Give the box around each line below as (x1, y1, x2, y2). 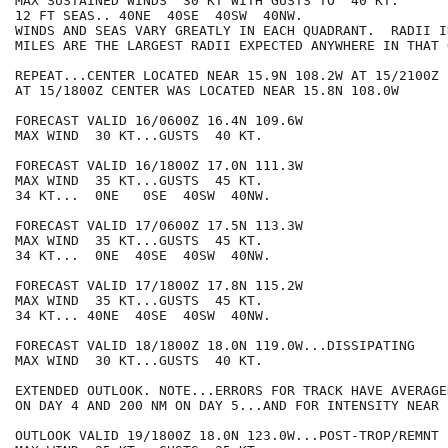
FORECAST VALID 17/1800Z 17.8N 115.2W (15, 278, 303, 294)
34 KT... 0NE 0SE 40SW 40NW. (15, 188, 271, 204)
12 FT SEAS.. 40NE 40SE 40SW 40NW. (15, 8, 303, 24)
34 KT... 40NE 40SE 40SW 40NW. (15, 308, 271, 324)
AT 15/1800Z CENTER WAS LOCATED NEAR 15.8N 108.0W (15, 83, 399, 99)
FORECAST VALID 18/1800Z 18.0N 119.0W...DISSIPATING (15, 338, 415, 354)
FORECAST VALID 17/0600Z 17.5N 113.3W (15, 218, 303, 234)
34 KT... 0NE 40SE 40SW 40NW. (15, 248, 271, 264)
